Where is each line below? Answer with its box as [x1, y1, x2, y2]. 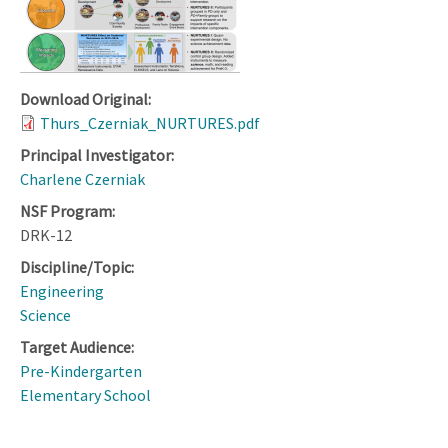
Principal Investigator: [20, 144, 174, 165]
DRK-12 [20, 224, 72, 245]
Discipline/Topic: [20, 256, 134, 277]
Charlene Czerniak [20, 168, 145, 189]
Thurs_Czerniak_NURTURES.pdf [40, 112, 260, 133]
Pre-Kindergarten [20, 360, 142, 381]
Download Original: [20, 88, 151, 109]
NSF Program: [20, 200, 115, 221]
